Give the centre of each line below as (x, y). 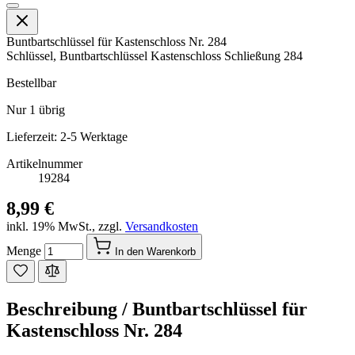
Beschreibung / (69, 309)
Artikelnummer (44, 163)
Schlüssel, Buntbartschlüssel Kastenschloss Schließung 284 (155, 55)
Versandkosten (162, 226)
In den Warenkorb (155, 251)
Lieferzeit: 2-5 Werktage (67, 136)
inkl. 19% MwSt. (49, 226)
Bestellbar (31, 82)
